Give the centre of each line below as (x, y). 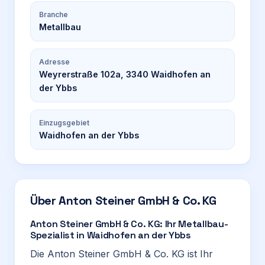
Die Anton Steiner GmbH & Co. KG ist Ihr (122, 254)
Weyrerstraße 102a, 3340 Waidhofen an (125, 74)
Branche (54, 14)
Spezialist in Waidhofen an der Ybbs (111, 235)
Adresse (54, 62)
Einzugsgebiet (64, 123)
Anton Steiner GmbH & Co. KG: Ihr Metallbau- (129, 224)
